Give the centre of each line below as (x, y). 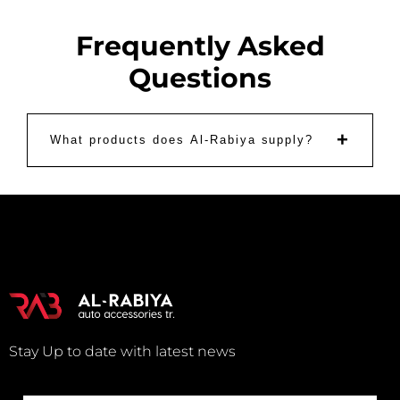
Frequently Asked (200, 46)
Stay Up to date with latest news (122, 351)
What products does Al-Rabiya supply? (182, 140)
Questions (200, 79)
